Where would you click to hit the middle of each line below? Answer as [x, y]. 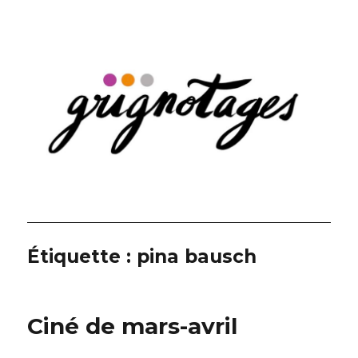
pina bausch [197, 257]
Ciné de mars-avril [133, 326]
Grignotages [88, 45]
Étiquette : [82, 257]
